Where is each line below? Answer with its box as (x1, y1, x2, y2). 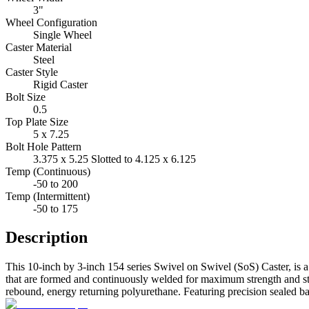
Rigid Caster (33, 78, 88, 90)
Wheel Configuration (6, 16, 97, 28)
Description (6, 228, 88, 247)
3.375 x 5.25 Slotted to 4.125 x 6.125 (33, 152, 196, 165)
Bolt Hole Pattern (6, 140, 81, 152)
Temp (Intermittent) (6, 190, 90, 202)
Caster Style (6, 66, 58, 78)
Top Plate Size (6, 115, 68, 128)
